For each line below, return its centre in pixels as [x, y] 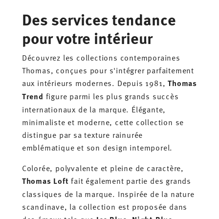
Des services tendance [99, 19]
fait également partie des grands [130, 180]
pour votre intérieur [87, 37]
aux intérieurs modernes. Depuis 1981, [95, 82]
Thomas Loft [45, 180]
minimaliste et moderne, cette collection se [103, 121]
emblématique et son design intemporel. [97, 147]
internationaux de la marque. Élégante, [94, 109]
